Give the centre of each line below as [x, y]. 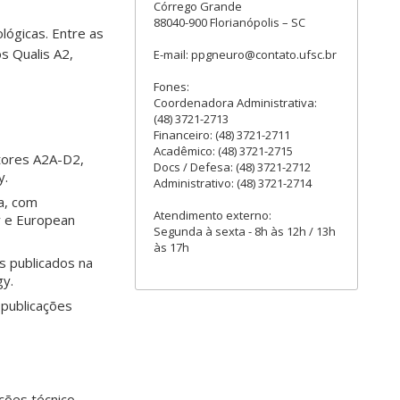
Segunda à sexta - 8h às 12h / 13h [245, 231]
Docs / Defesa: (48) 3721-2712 [232, 167]
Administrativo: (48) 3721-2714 [233, 183]
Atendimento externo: [212, 215]
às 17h [171, 247]
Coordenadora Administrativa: [235, 103]
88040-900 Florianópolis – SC [229, 22]
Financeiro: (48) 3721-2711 [222, 135]
